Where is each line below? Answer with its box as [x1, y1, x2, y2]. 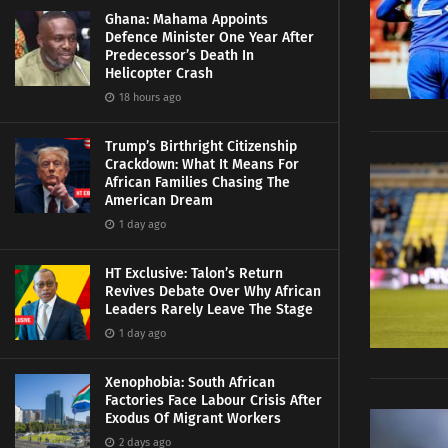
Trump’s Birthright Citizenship [105, 138, 297, 155]
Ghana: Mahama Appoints [105, 11, 268, 28]
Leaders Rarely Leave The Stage [105, 301, 313, 318]
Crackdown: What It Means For [105, 156, 299, 173]
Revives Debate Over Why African [105, 283, 321, 300]
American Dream [105, 192, 213, 209]
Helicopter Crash [105, 65, 213, 82]
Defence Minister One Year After [105, 29, 314, 46]
